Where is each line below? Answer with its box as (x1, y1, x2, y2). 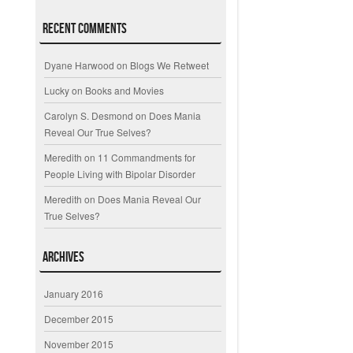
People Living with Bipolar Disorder (44, 167, 196, 181)
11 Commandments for (98, 150, 196, 165)
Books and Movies (85, 84, 165, 98)
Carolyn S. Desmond (44, 109, 134, 123)
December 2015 (44, 311, 114, 325)
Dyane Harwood (44, 58, 115, 72)
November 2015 (44, 336, 114, 351)
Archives (43, 249, 85, 266)
